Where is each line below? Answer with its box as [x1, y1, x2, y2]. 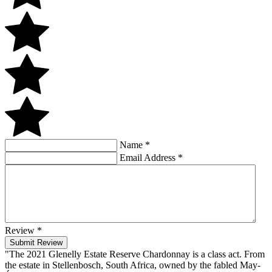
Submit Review [10, 237, 63, 247]
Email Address [120, 152, 178, 163]
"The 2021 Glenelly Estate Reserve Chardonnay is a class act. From [5, 248, 265, 259]
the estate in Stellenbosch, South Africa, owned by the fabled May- [5, 259, 260, 270]
